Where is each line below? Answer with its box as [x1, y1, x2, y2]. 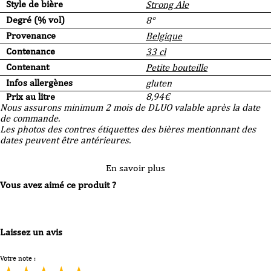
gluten [146, 77, 172, 90]
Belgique [146, 30, 182, 42]
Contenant [6, 61, 49, 73]
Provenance [6, 30, 56, 42]
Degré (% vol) [6, 14, 65, 26]
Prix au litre [6, 91, 55, 103]
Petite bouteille [146, 62, 207, 74]
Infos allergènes [6, 77, 73, 89]
